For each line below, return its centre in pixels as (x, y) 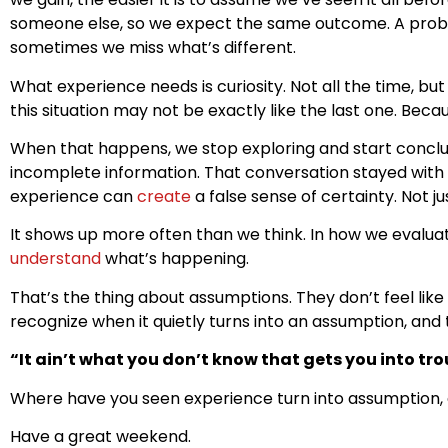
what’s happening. (175, 259)
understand (55, 259)
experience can (73, 196)
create (164, 196)
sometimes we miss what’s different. (153, 48)
